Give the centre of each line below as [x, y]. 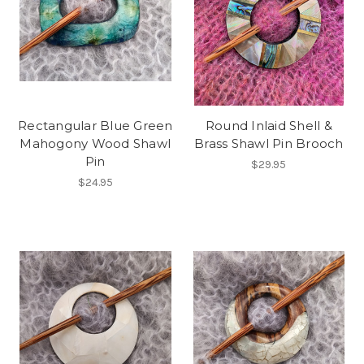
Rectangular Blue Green [95, 125]
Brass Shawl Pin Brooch [269, 143]
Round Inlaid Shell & [269, 125]
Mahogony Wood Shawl [95, 143]
